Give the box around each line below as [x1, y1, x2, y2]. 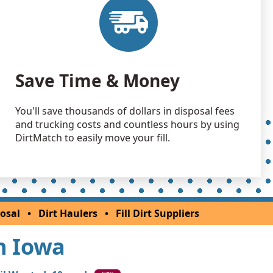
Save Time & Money [15, 68, 180, 92]
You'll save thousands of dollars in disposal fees [15, 104, 235, 118]
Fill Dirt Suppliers [116, 206, 199, 220]
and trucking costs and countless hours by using [15, 117, 240, 131]
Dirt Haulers [38, 206, 97, 220]
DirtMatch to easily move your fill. [15, 130, 171, 144]
